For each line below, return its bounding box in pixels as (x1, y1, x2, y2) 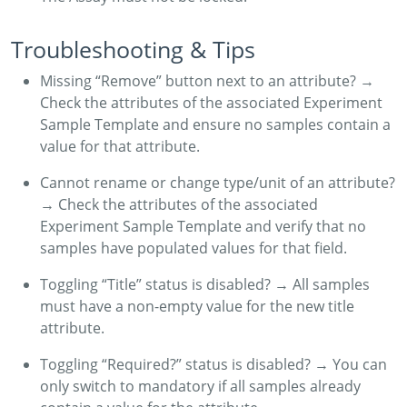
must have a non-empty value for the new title (40, 295, 354, 316)
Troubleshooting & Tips (11, 34, 255, 65)
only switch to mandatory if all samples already (40, 375, 361, 396)
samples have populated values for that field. (40, 237, 347, 258)
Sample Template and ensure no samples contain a (40, 114, 391, 134)
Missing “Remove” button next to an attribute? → (40, 70, 374, 91)
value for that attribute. (40, 135, 200, 156)
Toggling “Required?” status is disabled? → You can (40, 353, 387, 374)
